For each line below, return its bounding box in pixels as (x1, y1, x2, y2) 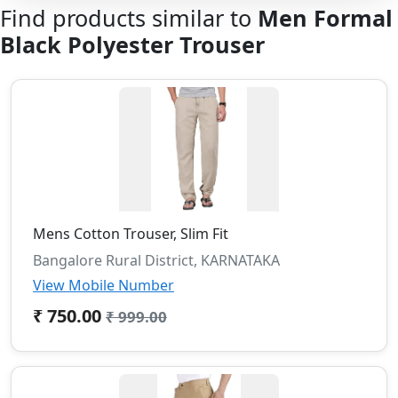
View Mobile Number (33, 275, 174, 295)
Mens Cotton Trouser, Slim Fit (33, 223, 228, 243)
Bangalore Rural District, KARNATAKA (33, 250, 280, 270)
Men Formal (258, 2, 393, 33)
